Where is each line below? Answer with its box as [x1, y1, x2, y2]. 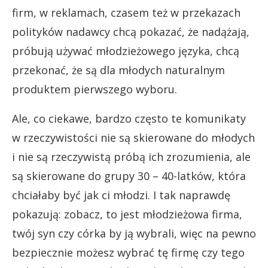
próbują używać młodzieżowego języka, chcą [12, 44, 239, 59]
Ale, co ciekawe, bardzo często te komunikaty [12, 111, 246, 126]
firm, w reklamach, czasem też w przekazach [12, 5, 240, 20]
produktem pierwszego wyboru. [12, 82, 177, 97]
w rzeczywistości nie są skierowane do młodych [12, 130, 255, 145]
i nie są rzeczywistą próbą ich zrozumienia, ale [12, 150, 251, 165]
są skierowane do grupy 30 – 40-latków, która [12, 169, 246, 184]
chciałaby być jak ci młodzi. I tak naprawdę [12, 188, 230, 203]
